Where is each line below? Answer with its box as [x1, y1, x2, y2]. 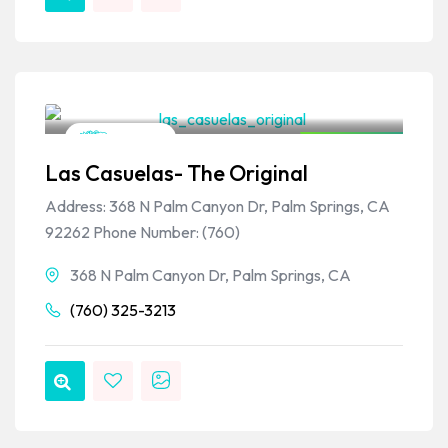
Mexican [107, 129, 161, 146]
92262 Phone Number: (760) [45, 222, 240, 243]
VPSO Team [111, 81, 201, 102]
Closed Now [317, 139, 394, 156]
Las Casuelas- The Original [45, 159, 308, 188]
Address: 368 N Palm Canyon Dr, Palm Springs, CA [45, 196, 390, 217]
